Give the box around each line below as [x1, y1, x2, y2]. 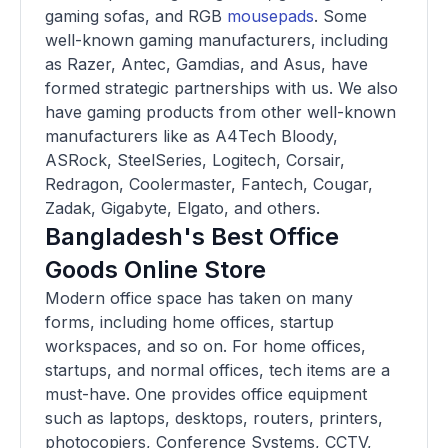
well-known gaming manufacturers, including [45, 30, 388, 51]
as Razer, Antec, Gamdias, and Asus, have [45, 54, 368, 75]
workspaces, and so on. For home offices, [45, 336, 366, 357]
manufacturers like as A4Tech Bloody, [45, 126, 338, 147]
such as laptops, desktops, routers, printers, [45, 408, 383, 429]
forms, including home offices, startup [45, 312, 334, 333]
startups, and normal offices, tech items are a [45, 360, 390, 381]
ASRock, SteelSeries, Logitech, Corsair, [45, 150, 345, 171]
